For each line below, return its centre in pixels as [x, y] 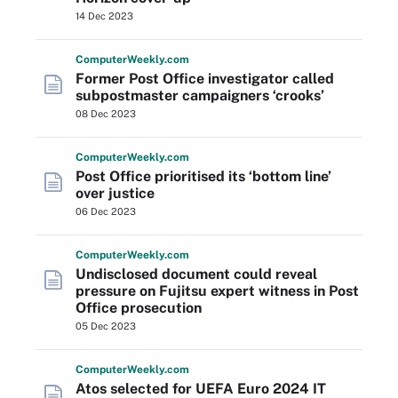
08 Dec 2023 [106, 114]
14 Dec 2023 [104, 16]
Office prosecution [139, 308]
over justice [115, 193]
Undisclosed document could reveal [196, 274]
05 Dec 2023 [106, 326]
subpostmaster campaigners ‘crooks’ [200, 96]
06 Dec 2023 [106, 211]
